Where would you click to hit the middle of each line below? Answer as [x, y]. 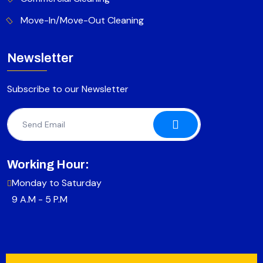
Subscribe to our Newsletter [68, 89]
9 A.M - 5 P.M [40, 200]
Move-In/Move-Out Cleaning [82, 21]
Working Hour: [48, 165]
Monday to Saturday [57, 183]
